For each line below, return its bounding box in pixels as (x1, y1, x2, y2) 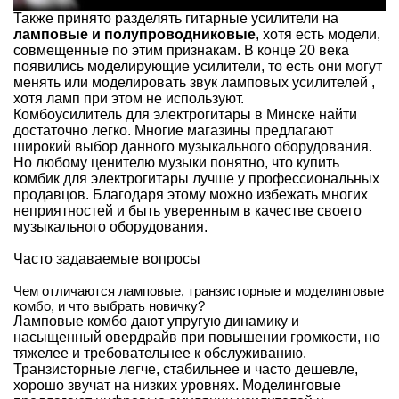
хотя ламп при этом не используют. (13, 90, 244, 106)
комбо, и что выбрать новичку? (13, 297, 205, 313)
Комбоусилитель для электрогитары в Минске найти (13, 106, 357, 122)
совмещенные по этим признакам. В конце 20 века (13, 42, 349, 58)
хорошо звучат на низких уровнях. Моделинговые (13, 377, 341, 393)
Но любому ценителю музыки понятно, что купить (13, 154, 339, 170)
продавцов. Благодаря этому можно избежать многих (13, 186, 368, 202)
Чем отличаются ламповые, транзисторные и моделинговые (13, 282, 384, 298)
